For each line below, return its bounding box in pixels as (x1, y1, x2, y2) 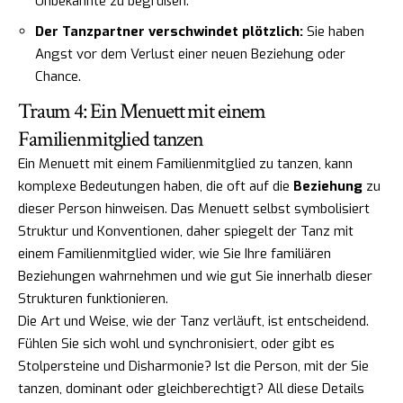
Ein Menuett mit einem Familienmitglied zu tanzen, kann (18, 154, 353, 173)
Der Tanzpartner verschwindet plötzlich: (35, 22, 303, 41)
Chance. (35, 67, 81, 86)
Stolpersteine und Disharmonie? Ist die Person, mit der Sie (18, 356, 369, 375)
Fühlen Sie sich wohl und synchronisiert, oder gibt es (18, 334, 335, 353)
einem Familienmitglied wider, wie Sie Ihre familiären (18, 244, 331, 263)
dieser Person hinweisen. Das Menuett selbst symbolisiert (18, 199, 370, 218)
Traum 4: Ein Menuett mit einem (18, 96, 266, 125)
